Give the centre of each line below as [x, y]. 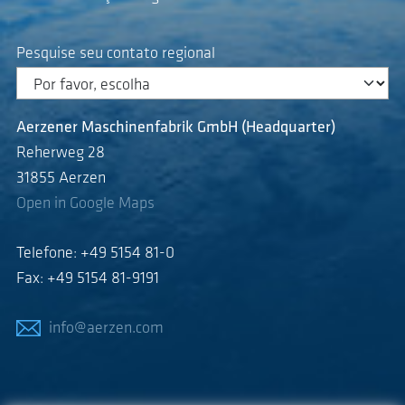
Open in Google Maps [85, 204]
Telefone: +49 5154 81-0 [95, 254]
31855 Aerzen [61, 179]
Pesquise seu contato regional [116, 53]
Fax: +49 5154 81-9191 [88, 279]
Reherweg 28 [61, 154]
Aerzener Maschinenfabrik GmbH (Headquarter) [176, 128]
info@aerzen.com [106, 329]
